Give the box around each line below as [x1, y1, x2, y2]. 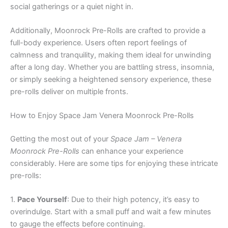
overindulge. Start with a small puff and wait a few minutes [10, 207, 211, 217]
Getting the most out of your [10, 134, 110, 144]
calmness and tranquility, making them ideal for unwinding [10, 50, 211, 60]
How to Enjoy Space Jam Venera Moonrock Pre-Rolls [10, 111, 194, 121]
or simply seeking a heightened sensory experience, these [10, 74, 211, 84]
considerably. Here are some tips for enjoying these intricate [10, 159, 218, 168]
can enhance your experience [79, 147, 183, 156]
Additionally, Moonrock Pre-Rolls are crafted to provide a [10, 25, 206, 35]
